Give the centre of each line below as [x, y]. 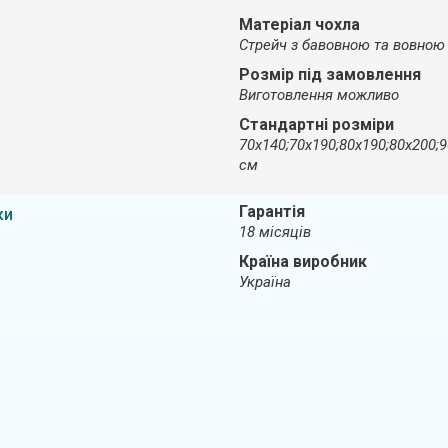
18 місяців [274, 231]
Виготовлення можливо [318, 94]
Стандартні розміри [316, 124]
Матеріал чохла [299, 24]
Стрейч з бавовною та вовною [341, 44]
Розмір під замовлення [329, 74]
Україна [264, 281]
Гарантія [271, 211]
